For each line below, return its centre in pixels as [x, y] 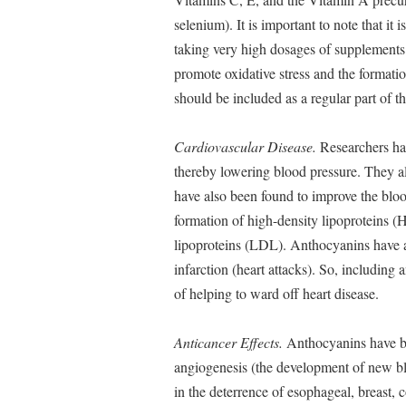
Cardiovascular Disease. [245, 147]
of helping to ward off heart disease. [276, 294]
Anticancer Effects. [228, 343]
